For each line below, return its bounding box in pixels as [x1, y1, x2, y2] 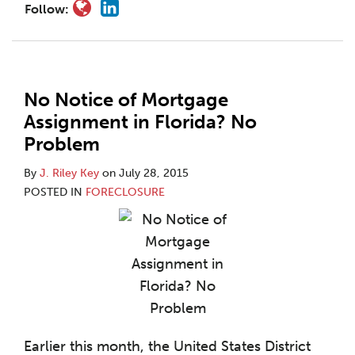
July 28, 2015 [119, 166, 189, 180]
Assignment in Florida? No [24, 110, 257, 133]
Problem [24, 132, 100, 155]
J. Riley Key [40, 166, 99, 180]
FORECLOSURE [86, 185, 165, 199]
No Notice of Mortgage [24, 88, 228, 111]
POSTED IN [24, 185, 86, 199]
